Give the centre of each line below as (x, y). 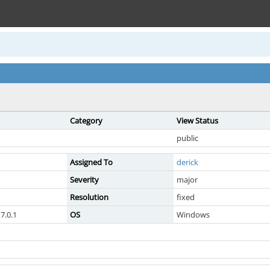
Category (86, 121)
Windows (193, 215)
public (187, 138)
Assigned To (91, 162)
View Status (197, 121)
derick (187, 162)
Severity (84, 180)
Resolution (89, 197)
